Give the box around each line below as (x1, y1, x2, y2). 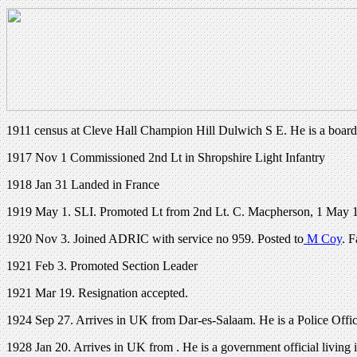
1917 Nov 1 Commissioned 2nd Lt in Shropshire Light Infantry (6, 150, 325, 164)
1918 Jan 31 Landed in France (6, 177, 159, 191)
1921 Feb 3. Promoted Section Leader (6, 258, 198, 273)
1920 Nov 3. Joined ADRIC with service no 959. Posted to (6, 231, 304, 245)
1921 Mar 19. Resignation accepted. (6, 285, 188, 300)
